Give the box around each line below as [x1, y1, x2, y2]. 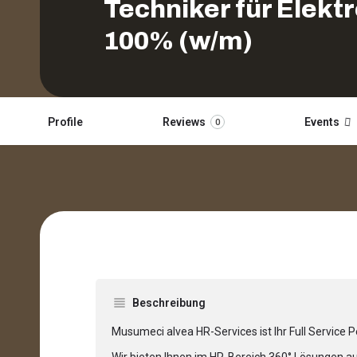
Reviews [163, 116, 206, 128]
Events [304, 116, 339, 128]
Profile [48, 116, 83, 128]
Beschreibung [132, 296, 206, 309]
